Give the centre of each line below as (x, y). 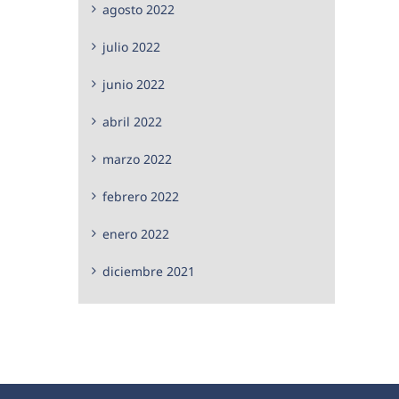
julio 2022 (131, 46)
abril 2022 (132, 121)
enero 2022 (136, 233)
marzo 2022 (137, 159)
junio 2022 (134, 84)
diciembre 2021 (149, 271)
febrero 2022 (141, 196)
